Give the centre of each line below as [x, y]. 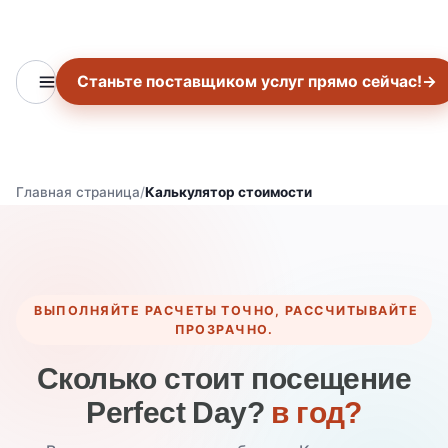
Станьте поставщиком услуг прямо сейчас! [250, 81]
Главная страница [78, 191]
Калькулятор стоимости [228, 191]
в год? [316, 412]
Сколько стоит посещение [224, 378]
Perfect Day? [179, 412]
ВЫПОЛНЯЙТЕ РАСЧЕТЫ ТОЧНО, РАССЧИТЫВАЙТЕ [224, 310]
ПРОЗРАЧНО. [224, 329]
